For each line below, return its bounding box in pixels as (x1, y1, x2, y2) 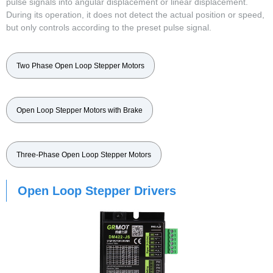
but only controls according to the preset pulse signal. (6, 23, 211, 33)
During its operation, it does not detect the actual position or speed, (6, 10, 264, 20)
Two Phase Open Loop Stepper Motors (16, 62, 144, 71)
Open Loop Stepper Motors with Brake (16, 106, 143, 115)
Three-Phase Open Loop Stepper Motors (16, 151, 151, 160)
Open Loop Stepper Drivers (18, 184, 176, 198)
